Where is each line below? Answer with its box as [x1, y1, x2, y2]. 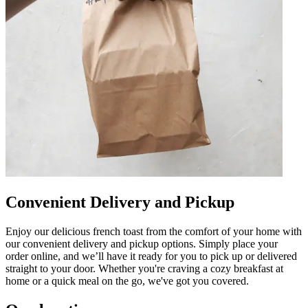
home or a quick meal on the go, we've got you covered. [5, 274, 249, 287]
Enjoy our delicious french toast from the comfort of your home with [5, 225, 302, 237]
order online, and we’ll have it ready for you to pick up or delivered [5, 250, 297, 262]
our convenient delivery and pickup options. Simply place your [5, 237, 278, 250]
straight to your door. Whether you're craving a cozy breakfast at [5, 262, 283, 274]
